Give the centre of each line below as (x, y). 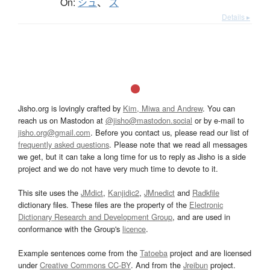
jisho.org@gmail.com (54, 132)
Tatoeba (154, 253)
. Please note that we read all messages (178, 144)
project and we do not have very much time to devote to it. (118, 168)
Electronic (206, 204)
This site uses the (49, 192)
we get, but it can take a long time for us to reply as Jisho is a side (132, 156)
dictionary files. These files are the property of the (104, 204)
